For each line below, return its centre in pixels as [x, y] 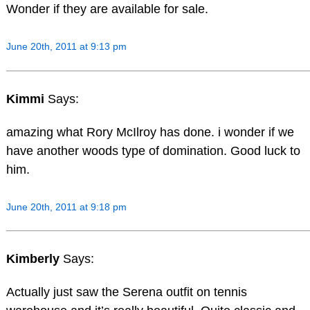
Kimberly [34, 259]
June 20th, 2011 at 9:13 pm [66, 47]
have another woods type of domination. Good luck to [153, 151]
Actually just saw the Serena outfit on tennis [126, 292]
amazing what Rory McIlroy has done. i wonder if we [150, 132]
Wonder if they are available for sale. [107, 9]
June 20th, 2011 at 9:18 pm [66, 207]
